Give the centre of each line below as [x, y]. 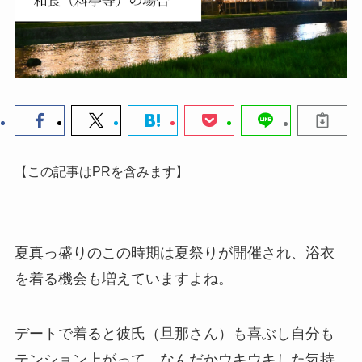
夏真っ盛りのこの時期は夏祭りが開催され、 [160, 253]
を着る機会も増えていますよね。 [123, 278]
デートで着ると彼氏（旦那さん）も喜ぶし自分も [174, 333]
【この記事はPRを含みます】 [101, 172]
